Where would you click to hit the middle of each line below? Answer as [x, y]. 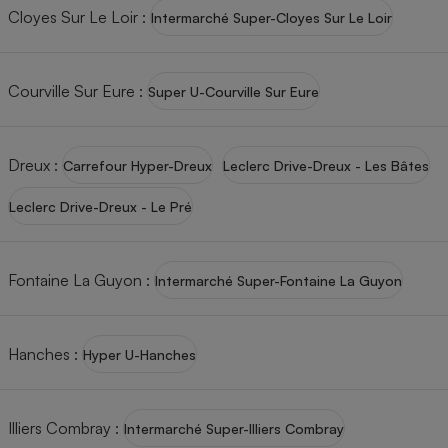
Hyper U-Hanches [139, 354]
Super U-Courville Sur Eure [233, 91]
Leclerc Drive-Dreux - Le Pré [100, 206]
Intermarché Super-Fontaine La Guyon [278, 280]
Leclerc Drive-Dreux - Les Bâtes [326, 165]
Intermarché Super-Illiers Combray [234, 428]
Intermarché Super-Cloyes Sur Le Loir [271, 17]
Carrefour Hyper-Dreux [137, 165]
